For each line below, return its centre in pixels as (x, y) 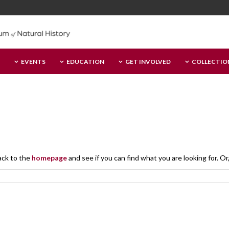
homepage (49, 158)
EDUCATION (85, 62)
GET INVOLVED (148, 62)
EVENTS (33, 62)
